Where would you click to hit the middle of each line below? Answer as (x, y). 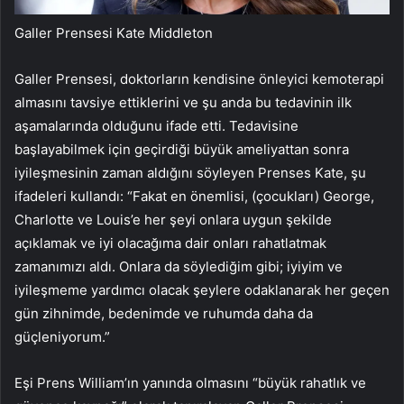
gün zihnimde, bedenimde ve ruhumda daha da (164, 314)
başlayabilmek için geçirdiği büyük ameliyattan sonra (182, 150)
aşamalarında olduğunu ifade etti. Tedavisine (156, 126)
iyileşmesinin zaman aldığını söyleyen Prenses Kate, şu (190, 173)
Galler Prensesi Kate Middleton (114, 33)
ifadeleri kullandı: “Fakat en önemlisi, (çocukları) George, (194, 197)
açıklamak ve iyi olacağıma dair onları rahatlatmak (170, 243)
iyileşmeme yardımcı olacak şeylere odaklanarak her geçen (202, 290)
